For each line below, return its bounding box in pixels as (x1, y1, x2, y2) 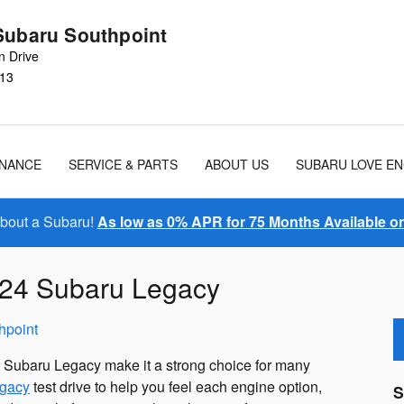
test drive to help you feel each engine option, (30, 376, 322, 397)
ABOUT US (205, 155, 269, 173)
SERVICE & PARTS (69, 155, 178, 173)
